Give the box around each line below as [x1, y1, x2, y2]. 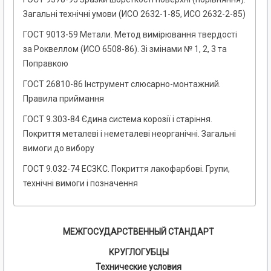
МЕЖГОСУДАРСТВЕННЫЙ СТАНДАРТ [63, 227, 214, 237]
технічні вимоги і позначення [23, 178, 138, 189]
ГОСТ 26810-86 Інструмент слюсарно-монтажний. [23, 79, 221, 90]
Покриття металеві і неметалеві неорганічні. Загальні [23, 129, 236, 139]
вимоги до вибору [23, 143, 94, 154]
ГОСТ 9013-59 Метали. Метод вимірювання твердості [23, 30, 237, 40]
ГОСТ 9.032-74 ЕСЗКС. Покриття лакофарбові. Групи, [23, 164, 230, 174]
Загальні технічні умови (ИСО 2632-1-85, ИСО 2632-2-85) [23, 9, 246, 19]
